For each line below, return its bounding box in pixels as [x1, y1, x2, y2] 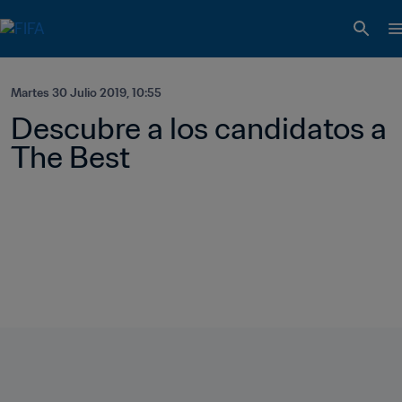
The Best [11, 138, 130, 176]
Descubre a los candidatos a [11, 109, 387, 147]
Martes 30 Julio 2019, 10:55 [11, 85, 162, 100]
